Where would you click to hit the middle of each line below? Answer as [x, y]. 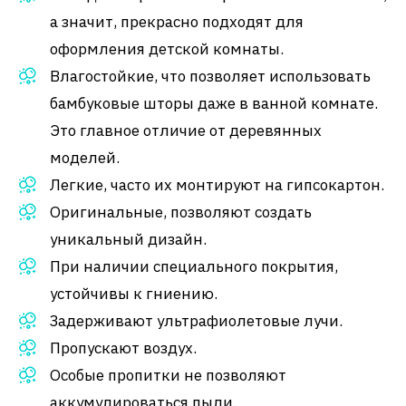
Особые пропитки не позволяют [168, 375]
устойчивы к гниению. [134, 294]
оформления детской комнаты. [167, 49]
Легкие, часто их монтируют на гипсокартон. [217, 185]
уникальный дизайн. [128, 239]
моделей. [85, 158]
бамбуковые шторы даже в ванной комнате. [214, 103]
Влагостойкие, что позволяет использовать [210, 76]
